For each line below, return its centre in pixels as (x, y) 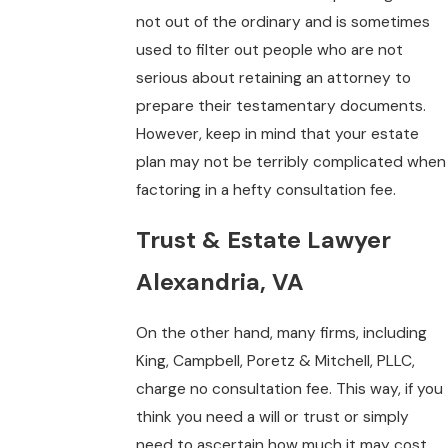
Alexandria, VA (220, 282)
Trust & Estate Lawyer (264, 240)
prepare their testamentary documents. (281, 105)
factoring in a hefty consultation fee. (266, 189)
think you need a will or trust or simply (273, 416)
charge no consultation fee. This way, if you (290, 388)
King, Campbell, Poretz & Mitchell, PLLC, (276, 360)
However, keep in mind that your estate (278, 133)
